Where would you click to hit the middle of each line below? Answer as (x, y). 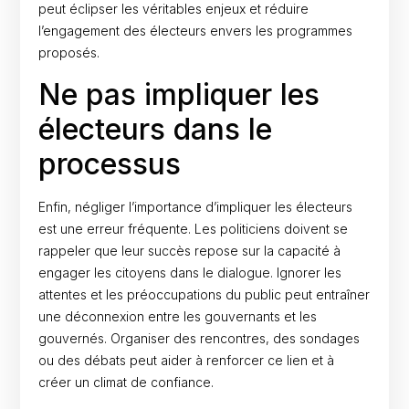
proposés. (69, 53)
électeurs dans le (156, 129)
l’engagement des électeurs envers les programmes (196, 31)
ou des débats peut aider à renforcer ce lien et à (187, 360)
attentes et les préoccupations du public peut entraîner (204, 294)
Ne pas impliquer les (179, 94)
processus (110, 163)
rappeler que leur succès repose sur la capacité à (190, 250)
